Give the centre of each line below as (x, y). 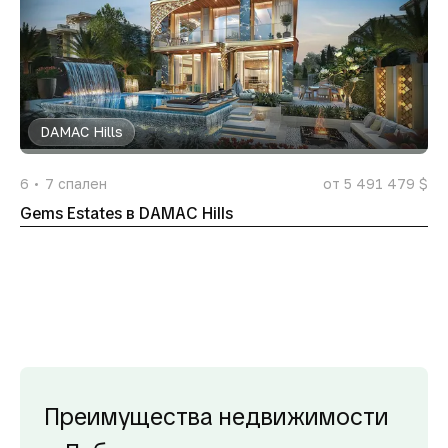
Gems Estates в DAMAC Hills (126, 213)
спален (82, 183)
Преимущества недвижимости (216, 416)
